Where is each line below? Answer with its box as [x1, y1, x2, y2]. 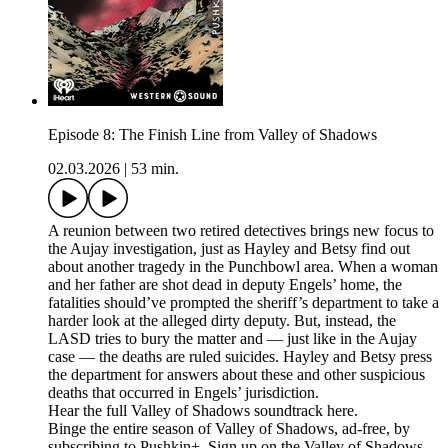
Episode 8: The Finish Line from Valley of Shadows [48, 126, 377, 144]
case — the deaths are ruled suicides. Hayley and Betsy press [48, 348, 432, 366]
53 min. [131, 160, 179, 178]
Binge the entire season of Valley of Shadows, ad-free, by [48, 420, 410, 438]
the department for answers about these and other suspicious [48, 366, 425, 384]
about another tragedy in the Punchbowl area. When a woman [48, 258, 438, 276]
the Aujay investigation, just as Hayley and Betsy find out [48, 240, 410, 258]
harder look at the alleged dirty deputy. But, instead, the [48, 312, 396, 330]
